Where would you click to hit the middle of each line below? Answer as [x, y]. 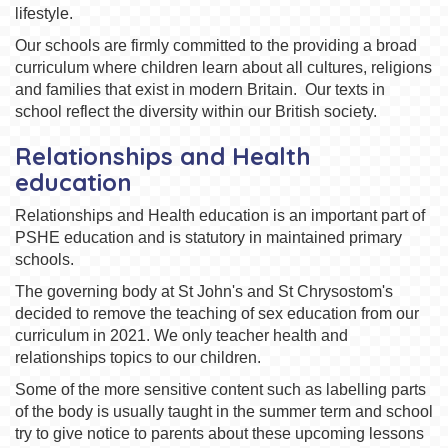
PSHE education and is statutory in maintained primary [208, 237]
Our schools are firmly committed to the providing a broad [216, 45]
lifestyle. [44, 13]
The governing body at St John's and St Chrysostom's [204, 291]
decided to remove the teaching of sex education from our [217, 313]
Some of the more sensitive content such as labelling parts [220, 389]
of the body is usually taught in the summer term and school [224, 411]
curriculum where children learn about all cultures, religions [223, 67]
